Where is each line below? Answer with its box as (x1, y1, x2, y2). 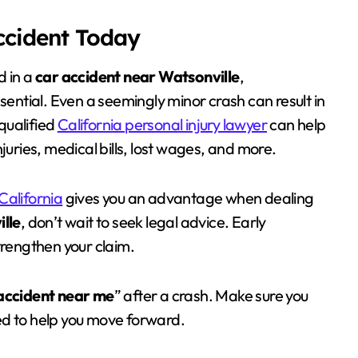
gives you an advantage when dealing (62, 188, 314, 208)
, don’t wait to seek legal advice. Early (20, 212, 266, 232)
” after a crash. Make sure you (113, 285, 308, 305)
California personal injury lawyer (57, 114, 268, 134)
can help (267, 114, 326, 134)
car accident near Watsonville (35, 66, 240, 86)
